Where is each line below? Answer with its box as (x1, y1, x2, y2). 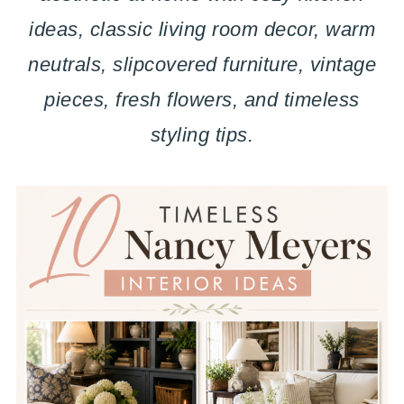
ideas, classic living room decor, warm (29, 18, 375, 41)
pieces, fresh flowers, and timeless (44, 88, 360, 111)
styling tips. (150, 124, 254, 146)
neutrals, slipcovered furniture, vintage (28, 53, 376, 76)
